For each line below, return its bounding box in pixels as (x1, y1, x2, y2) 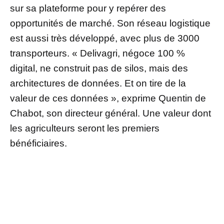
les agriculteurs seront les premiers (10, 122, 159, 133)
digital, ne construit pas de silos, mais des (10, 62, 188, 73)
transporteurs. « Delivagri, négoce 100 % (10, 47, 185, 58)
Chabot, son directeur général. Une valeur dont (10, 107, 211, 118)
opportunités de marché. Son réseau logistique (10, 17, 210, 28)
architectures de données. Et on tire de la (10, 77, 186, 88)
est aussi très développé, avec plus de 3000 (10, 32, 199, 43)
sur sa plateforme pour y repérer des (10, 2, 166, 13)
